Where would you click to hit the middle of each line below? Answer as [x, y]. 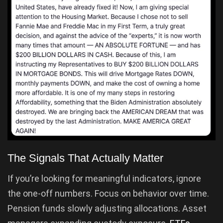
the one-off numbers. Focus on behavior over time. [108, 194]
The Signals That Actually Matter [85, 158]
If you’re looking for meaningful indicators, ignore [104, 179]
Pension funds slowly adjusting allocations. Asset [107, 209]
